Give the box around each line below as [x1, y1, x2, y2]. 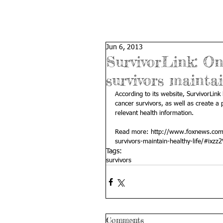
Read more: [115, 129, 151, 135]
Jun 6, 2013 [106, 44, 143, 51]
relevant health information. [115, 110, 196, 116]
